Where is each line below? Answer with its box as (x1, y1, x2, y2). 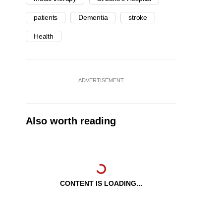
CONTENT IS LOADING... (59, 179, 142, 188)
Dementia (78, 13, 108, 22)
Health (34, 32, 54, 41)
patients (34, 13, 58, 22)
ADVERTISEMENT (78, 77, 124, 84)
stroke (128, 13, 147, 22)
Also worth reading (26, 115, 116, 127)
